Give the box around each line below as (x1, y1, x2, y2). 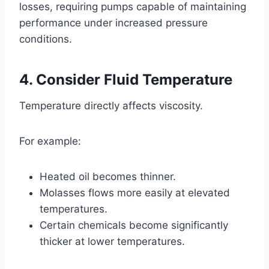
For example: (19, 134, 81, 147)
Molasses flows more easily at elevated (40, 186, 230, 199)
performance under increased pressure (19, 16, 208, 29)
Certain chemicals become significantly (40, 219, 228, 231)
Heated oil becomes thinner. (40, 170, 176, 183)
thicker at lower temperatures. (40, 235, 185, 247)
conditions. (19, 32, 72, 45)
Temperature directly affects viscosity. (19, 99, 203, 112)
